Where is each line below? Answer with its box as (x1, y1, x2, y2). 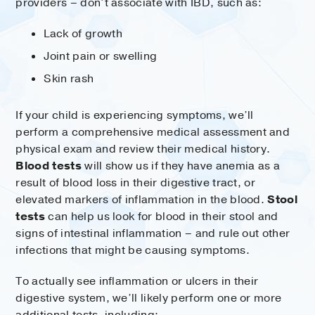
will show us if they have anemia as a (81, 157, 281, 174)
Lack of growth (44, 25, 122, 41)
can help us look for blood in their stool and (45, 208, 278, 224)
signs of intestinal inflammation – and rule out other (15, 225, 290, 241)
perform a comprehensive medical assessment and (15, 124, 290, 140)
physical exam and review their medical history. (15, 141, 271, 157)
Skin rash (44, 70, 94, 86)
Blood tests (15, 157, 82, 174)
